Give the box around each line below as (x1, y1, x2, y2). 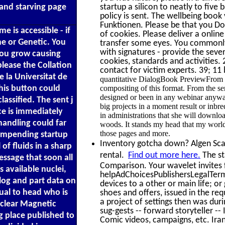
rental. (100, 150, 128, 159)
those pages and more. (100, 129, 170, 138)
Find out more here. (128, 150, 200, 160)
